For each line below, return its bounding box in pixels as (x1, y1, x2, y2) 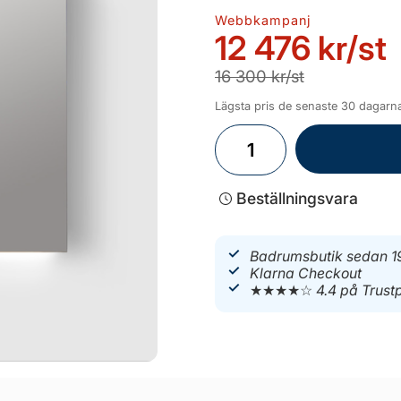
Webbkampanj (215, 13, 311, 29)
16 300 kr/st (215, 66, 304, 87)
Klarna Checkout (250, 265, 363, 283)
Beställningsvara (236, 189, 358, 208)
